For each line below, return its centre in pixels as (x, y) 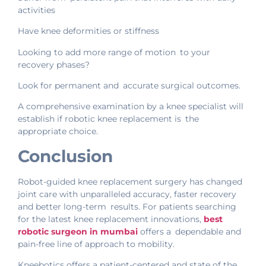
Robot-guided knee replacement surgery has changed (130, 181)
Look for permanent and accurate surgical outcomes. (129, 85)
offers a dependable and (189, 231)
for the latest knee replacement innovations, (110, 219)
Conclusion (65, 156)
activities (37, 10)
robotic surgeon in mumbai (78, 231)
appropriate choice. (58, 132)
